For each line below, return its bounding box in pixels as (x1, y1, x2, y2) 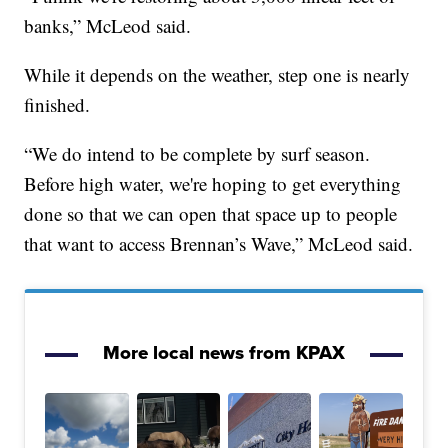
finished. (24, 91, 91, 117)
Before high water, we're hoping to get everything (24, 170, 402, 196)
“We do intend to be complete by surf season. (24, 140, 371, 166)
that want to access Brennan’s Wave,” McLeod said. (24, 230, 414, 256)
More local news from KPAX (103, 337, 345, 367)
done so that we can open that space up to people (24, 200, 398, 226)
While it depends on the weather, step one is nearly (24, 61, 411, 87)
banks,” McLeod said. (24, 12, 192, 38)
